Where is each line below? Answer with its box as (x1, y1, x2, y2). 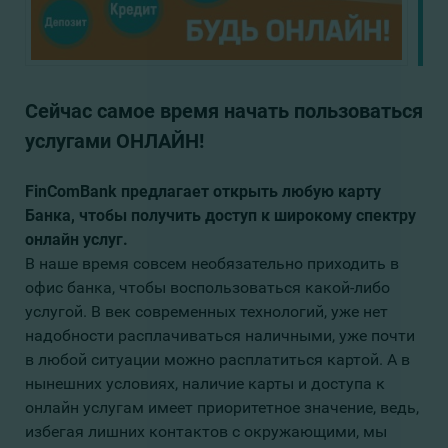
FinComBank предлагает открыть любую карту (25, 182, 381, 202)
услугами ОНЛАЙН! (25, 129, 204, 154)
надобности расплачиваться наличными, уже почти (25, 326, 415, 346)
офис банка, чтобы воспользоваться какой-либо (25, 278, 390, 298)
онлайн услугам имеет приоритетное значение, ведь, (25, 398, 419, 418)
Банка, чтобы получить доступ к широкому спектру (25, 206, 416, 226)
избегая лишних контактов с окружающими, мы (25, 422, 387, 442)
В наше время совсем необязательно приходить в (25, 254, 399, 274)
